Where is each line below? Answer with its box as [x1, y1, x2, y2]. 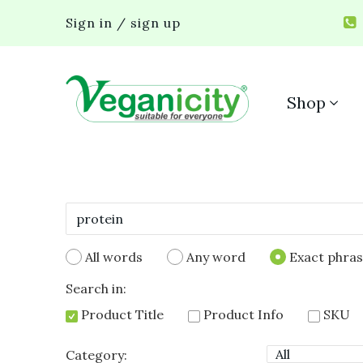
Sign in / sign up [66, 15, 181, 31]
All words [85, 249, 143, 265]
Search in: [66, 280, 126, 297]
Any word [186, 249, 246, 265]
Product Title [78, 306, 164, 322]
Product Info [200, 306, 284, 322]
